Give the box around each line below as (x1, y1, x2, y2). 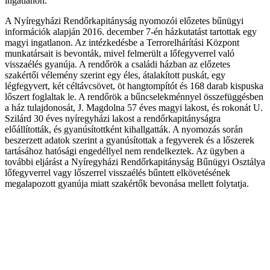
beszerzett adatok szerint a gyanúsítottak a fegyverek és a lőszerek (5, 134, 254, 145)
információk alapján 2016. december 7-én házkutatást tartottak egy (5, 26, 257, 37)
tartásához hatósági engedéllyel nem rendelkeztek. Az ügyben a (5, 145, 245, 156)
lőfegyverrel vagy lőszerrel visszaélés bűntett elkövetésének (5, 167, 230, 178)
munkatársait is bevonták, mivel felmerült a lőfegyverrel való (5, 48, 234, 58)
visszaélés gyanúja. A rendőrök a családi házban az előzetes (5, 58, 230, 69)
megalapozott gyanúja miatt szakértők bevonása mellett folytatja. (5, 178, 249, 189)
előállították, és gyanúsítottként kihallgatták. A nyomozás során (5, 124, 243, 134)
